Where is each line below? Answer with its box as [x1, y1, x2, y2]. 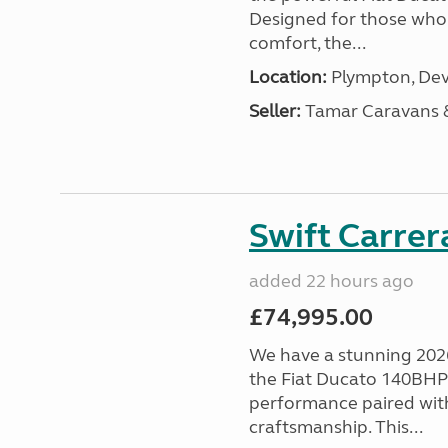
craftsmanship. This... [248, 416, 423, 438]
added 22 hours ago [248, 270, 414, 292]
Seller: [248, 100, 301, 122]
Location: [248, 66, 327, 88]
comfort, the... [248, 32, 366, 54]
